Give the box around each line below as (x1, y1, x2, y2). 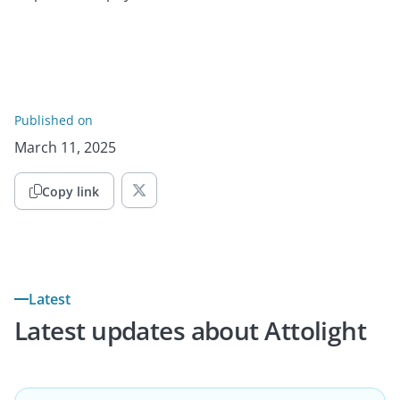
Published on (14, 112, 93, 129)
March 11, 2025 (14, 137, 116, 157)
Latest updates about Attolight (14, 313, 367, 347)
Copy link (42, 182, 99, 200)
